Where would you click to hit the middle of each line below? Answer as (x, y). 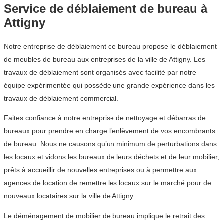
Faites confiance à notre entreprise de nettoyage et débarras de (105, 118)
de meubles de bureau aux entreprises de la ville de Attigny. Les (105, 59)
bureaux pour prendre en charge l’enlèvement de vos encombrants (110, 131)
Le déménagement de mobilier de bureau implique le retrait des (104, 216)
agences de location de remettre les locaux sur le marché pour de (108, 183)
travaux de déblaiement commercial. (61, 98)
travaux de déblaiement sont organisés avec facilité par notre (100, 72)
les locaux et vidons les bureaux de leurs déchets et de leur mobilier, (111, 157)
